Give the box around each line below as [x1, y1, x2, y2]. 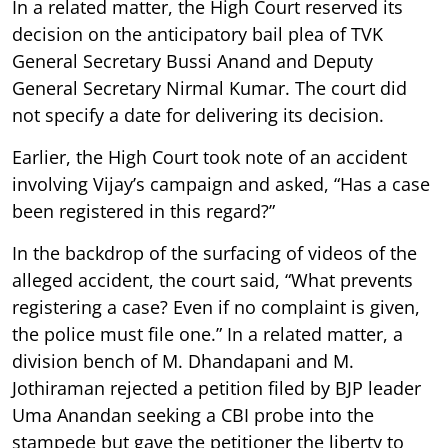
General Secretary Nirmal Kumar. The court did [12, 75, 407, 100]
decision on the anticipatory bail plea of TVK [12, 21, 383, 46]
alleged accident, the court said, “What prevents [12, 267, 413, 292]
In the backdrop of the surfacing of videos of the [12, 240, 417, 265]
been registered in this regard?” [12, 198, 275, 223]
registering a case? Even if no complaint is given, [12, 294, 420, 319]
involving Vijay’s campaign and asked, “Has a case [12, 171, 430, 196]
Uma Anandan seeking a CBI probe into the [12, 402, 374, 427]
